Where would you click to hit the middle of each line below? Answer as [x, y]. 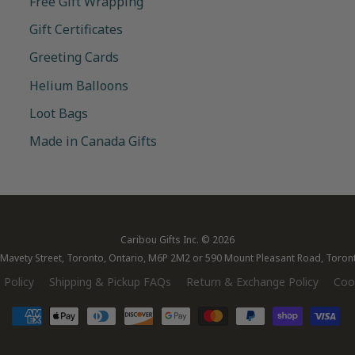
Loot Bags [59, 114]
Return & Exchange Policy [252, 281]
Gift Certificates [76, 30]
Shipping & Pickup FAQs [110, 281]
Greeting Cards [74, 57]
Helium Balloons [79, 85]
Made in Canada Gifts [94, 141]
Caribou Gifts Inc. [160, 239]
